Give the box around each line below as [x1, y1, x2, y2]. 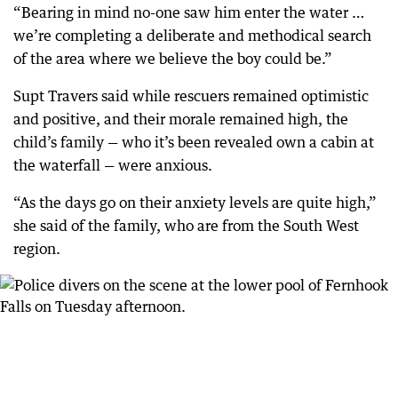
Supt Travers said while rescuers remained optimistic [13, 86, 369, 105]
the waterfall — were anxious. [13, 155, 212, 174]
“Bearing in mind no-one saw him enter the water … [13, 3, 364, 21]
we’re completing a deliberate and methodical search [13, 26, 371, 44]
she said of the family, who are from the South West [13, 216, 359, 235]
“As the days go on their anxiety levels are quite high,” [13, 193, 377, 211]
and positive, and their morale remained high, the [13, 109, 348, 128]
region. [13, 239, 60, 258]
